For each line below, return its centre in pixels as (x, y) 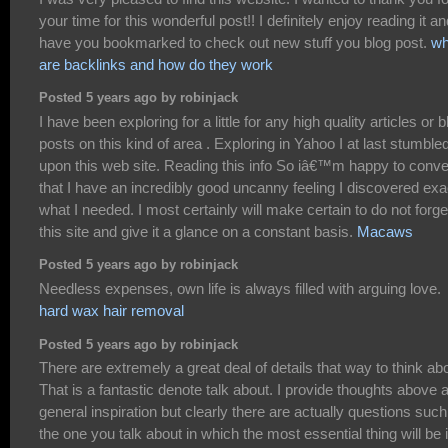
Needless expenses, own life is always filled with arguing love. (240, 288)
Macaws (385, 231)
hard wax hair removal (111, 310)
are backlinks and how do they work (156, 64)
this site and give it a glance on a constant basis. (198, 231)
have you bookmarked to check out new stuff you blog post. (235, 42)
